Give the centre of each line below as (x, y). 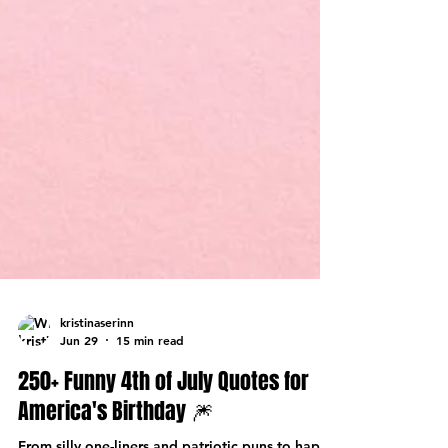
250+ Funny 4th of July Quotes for (163, 420)
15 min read (150, 379)
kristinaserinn (97, 362)
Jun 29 (79, 379)
